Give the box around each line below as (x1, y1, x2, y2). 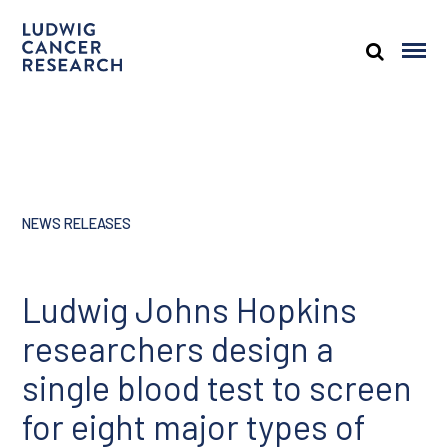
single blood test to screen (22, 367, 413, 409)
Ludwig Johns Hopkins (22, 289, 358, 331)
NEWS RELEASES (22, 214, 132, 232)
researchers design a (22, 328, 335, 370)
